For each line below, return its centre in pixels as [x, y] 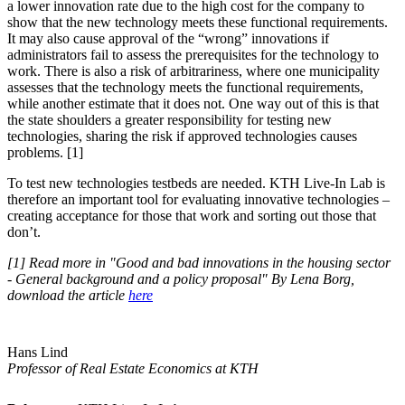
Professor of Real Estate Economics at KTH [133, 368]
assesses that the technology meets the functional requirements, [185, 87]
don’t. [24, 231]
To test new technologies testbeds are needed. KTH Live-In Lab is [196, 183]
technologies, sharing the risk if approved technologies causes [182, 136]
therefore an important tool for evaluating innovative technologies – [198, 199]
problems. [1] [45, 152]
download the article [68, 295]
